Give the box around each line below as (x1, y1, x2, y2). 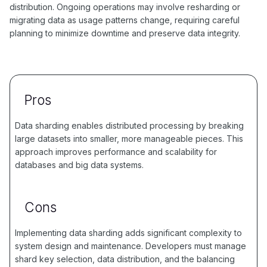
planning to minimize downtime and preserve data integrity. (10, 28, 240, 38)
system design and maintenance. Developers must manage (15, 241, 246, 251)
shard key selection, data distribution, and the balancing (15, 254, 235, 264)
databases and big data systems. (15, 160, 144, 170)
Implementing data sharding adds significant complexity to (15, 228, 242, 238)
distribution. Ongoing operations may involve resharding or (10, 2, 240, 12)
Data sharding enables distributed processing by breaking (15, 120, 244, 131)
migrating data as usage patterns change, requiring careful (10, 15, 240, 25)
